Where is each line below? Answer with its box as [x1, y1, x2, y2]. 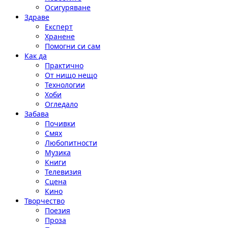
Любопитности [45, 138, 97, 148]
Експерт [45, 22, 73, 32]
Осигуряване [45, 3, 91, 12]
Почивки [45, 119, 75, 128]
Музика [45, 148, 71, 157]
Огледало [45, 99, 78, 109]
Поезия [45, 206, 70, 215]
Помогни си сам [45, 41, 100, 51]
